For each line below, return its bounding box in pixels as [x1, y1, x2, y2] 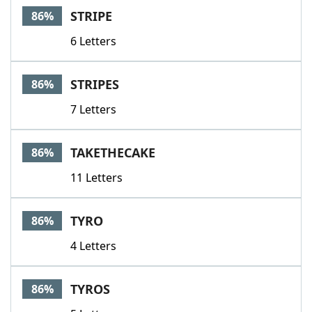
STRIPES [70, 76, 119, 93]
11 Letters [70, 170, 123, 185]
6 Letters [70, 33, 116, 49]
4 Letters [70, 238, 116, 253]
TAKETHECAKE [70, 144, 155, 161]
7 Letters [70, 102, 116, 117]
